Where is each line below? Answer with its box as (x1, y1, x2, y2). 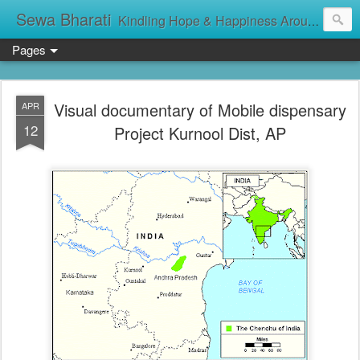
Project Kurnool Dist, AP (114, 121, 286, 145)
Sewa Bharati (16, 7, 111, 31)
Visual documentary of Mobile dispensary (54, 98, 346, 121)
